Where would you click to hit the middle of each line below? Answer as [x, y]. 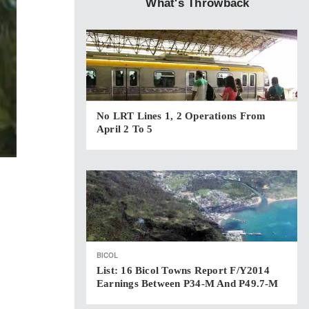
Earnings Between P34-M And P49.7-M [188, 283]
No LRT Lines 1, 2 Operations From [181, 116]
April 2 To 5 [125, 129]
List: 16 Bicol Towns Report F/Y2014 [183, 270]
